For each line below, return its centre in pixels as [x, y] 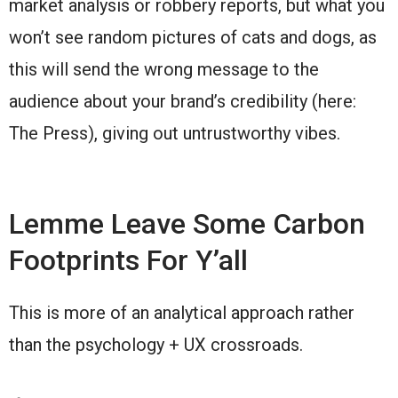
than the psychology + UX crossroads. [156, 344]
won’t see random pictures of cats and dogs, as [193, 37]
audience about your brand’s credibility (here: [183, 101]
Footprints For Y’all [128, 260]
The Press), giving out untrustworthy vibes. [175, 133]
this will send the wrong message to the [164, 69]
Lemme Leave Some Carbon [187, 223]
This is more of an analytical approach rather [182, 312]
